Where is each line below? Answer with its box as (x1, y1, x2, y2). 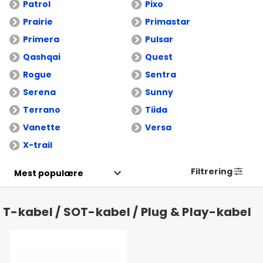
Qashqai (23, 51, 60, 63)
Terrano (23, 104, 60, 116)
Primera (23, 33, 59, 45)
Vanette (23, 122, 60, 133)
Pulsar (145, 33, 173, 45)
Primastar (145, 16, 190, 28)
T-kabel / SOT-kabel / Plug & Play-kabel (3, 203, 251, 220)
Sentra (145, 69, 176, 80)
